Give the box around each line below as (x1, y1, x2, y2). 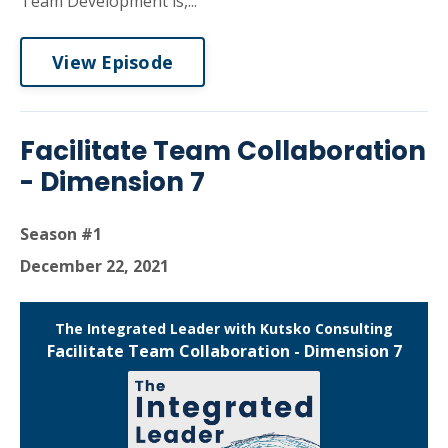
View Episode (52, 49, 173, 74)
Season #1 (20, 223, 102, 245)
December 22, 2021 (20, 255, 169, 277)
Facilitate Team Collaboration (20, 133, 426, 169)
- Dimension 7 (20, 164, 205, 200)
